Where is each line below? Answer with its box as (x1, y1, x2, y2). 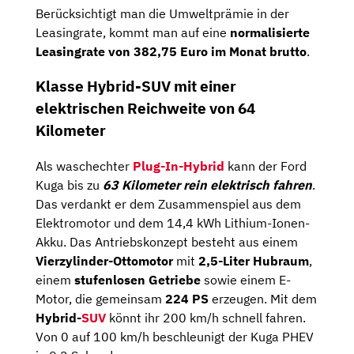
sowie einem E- (201, 272, 291, 288)
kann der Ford (224, 158, 307, 175)
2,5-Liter (198, 253, 250, 269)
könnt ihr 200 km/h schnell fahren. (106, 310, 306, 326)
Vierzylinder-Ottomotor (36, 253, 173, 269)
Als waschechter (36, 158, 133, 175)
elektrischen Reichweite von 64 (36, 99, 255, 119)
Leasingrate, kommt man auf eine (36, 24, 230, 40)
